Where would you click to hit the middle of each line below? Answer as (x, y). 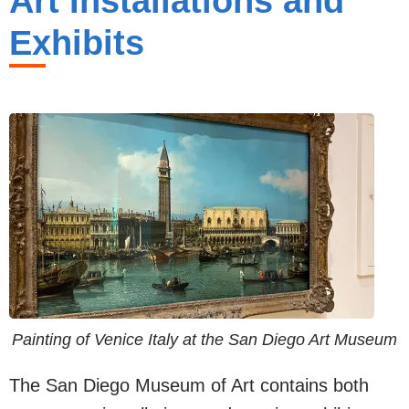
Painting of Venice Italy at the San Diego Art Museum (204, 339)
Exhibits (77, 42)
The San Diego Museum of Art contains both (189, 385)
